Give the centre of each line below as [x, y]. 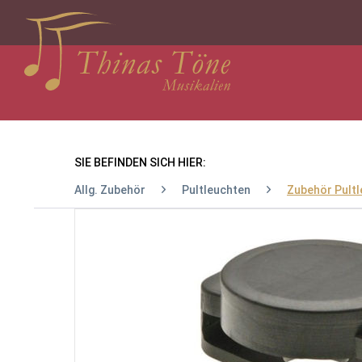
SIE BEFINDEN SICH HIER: [140, 162]
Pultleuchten [216, 190]
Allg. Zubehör [110, 190]
